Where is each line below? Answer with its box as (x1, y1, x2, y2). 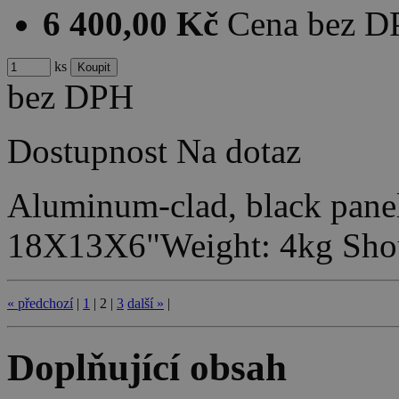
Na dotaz (176, 132, 301, 171)
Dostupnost (7, 132, 167, 171)
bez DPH (7, 77, 134, 117)
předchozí (18, 296, 73, 312)
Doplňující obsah (7, 346, 287, 389)
